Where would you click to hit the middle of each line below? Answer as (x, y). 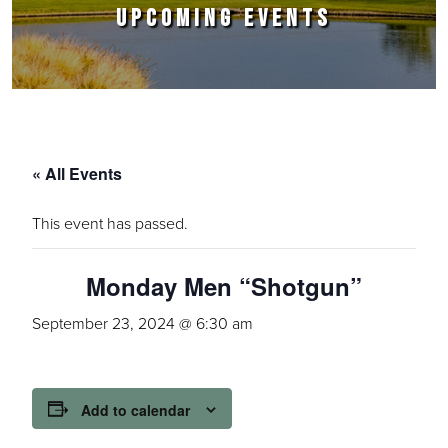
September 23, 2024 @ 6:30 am (142, 323)
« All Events (77, 173)
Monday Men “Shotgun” (224, 286)
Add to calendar (135, 410)
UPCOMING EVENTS (224, 18)
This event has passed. (110, 223)
